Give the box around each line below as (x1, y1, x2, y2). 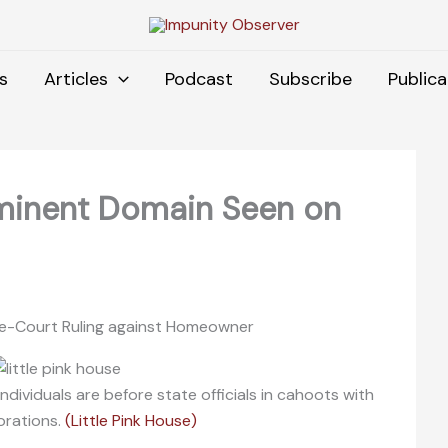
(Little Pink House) (64, 409, 197, 431)
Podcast (164, 66, 233, 91)
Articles (44, 66, 109, 91)
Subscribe (268, 66, 352, 91)
